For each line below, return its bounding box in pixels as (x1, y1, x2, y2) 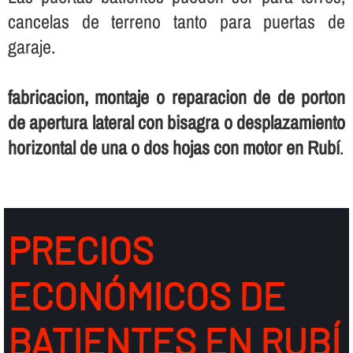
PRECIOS (7, 226, 154, 273)
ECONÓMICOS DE (7, 272, 285, 318)
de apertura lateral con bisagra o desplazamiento (7, 109, 346, 135)
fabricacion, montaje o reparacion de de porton (7, 84, 346, 110)
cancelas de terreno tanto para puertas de (7, 8, 346, 34)
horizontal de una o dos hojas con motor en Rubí (7, 134, 340, 160)
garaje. (7, 33, 55, 59)
